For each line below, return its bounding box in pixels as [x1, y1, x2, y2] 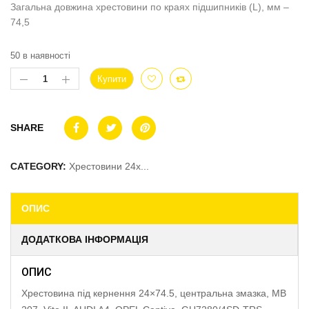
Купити [97, 74, 126, 84]
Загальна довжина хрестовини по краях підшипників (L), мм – [10, 1, 289, 12]
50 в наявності [10, 50, 70, 61]
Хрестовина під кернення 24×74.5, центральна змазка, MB [21, 288, 286, 299]
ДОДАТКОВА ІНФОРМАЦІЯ [21, 234, 148, 245]
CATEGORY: [10, 161, 69, 172]
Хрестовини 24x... [69, 161, 149, 172]
